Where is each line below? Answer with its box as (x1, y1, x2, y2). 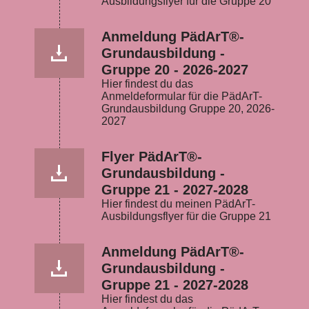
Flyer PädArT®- (101, 149, 202, 164)
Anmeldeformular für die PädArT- (101, 90, 262, 102)
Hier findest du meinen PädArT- (101, 198, 255, 210)
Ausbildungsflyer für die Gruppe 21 (101, 210, 271, 222)
